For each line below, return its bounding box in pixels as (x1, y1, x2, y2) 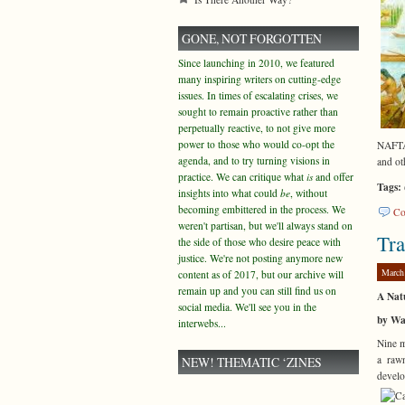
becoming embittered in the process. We (178, 202, 345, 216)
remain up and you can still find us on (178, 284, 336, 297)
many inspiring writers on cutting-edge (178, 72, 341, 86)
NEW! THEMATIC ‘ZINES (182, 353, 322, 371)
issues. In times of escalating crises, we (178, 89, 338, 102)
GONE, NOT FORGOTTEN (182, 30, 322, 47)
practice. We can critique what (178, 170, 306, 184)
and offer (313, 170, 353, 184)
